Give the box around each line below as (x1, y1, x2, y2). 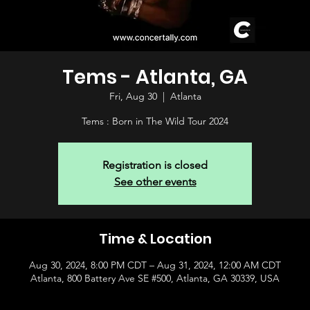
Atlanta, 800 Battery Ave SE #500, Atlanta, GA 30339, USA (30, 272, 280, 284)
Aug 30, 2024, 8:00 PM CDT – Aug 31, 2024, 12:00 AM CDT (29, 259, 281, 271)
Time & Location (98, 229, 212, 248)
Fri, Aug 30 (109, 90, 157, 102)
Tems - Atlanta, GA (62, 64, 248, 91)
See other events (113, 175, 197, 188)
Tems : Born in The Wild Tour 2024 (82, 115, 228, 127)
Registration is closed (102, 158, 208, 172)
